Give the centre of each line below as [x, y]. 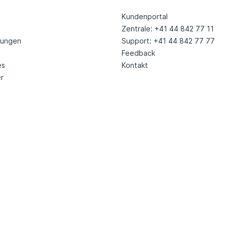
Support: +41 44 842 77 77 [168, 41]
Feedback [138, 53]
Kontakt [135, 65]
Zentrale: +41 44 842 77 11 [168, 29]
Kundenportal [145, 17]
